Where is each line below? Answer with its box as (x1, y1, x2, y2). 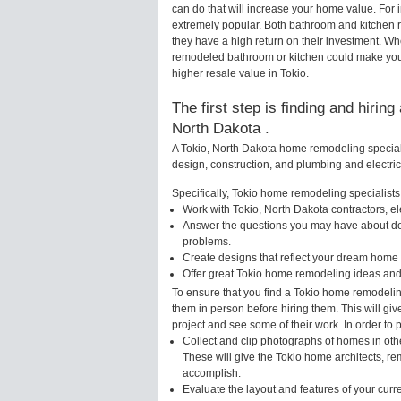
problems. (183, 235, 231, 248)
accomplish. (183, 366, 241, 380)
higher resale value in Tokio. (172, 67, 309, 81)
